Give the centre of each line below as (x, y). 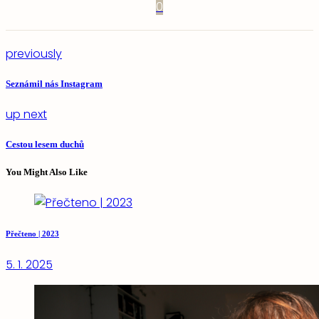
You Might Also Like (47, 172)
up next (26, 115)
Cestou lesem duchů (45, 145)
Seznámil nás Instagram (54, 84)
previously (34, 53)
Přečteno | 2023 (32, 233)
